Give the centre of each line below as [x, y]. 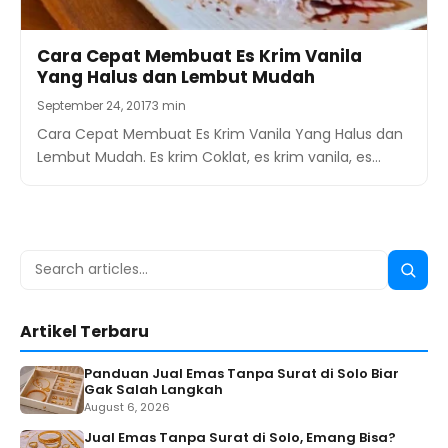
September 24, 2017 [94, 105]
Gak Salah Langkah [153, 389]
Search [50, 263]
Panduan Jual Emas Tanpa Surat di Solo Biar [241, 373]
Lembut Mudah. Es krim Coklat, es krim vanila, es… [209, 156]
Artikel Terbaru [84, 331]
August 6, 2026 [127, 406]
